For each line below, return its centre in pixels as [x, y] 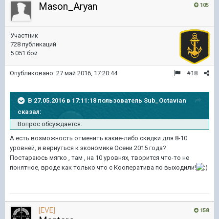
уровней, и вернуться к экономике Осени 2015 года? [88, 148]
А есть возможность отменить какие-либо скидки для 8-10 [99, 138]
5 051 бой [24, 53]
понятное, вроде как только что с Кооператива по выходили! [103, 167]
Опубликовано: [33, 73]
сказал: [30, 111]
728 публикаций [33, 44]
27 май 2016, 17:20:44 [87, 73]
